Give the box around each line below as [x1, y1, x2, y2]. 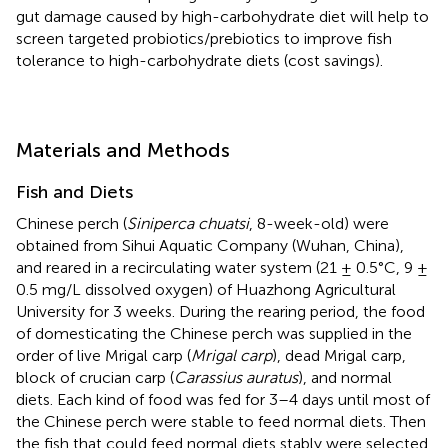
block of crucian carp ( [16, 367, 174, 387]
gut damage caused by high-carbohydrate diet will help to [16, 6, 429, 26]
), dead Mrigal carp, [272, 345, 406, 365]
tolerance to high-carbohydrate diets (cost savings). [16, 50, 383, 70]
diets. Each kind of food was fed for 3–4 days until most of [16, 389, 430, 409]
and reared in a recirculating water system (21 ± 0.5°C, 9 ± [16, 257, 428, 277]
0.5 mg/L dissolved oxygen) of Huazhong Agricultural [16, 279, 396, 299]
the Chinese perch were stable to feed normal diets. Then [16, 411, 426, 431]
